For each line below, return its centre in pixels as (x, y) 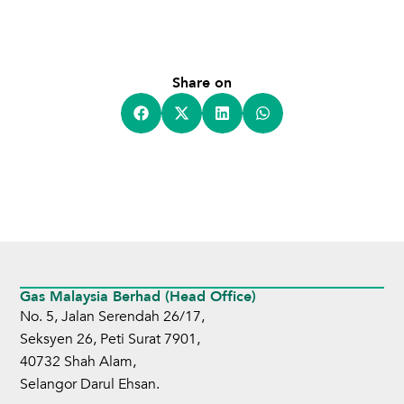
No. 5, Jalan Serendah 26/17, (113, 316)
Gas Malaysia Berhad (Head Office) (138, 296)
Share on (202, 83)
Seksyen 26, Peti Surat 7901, (110, 339)
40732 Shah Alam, (78, 361)
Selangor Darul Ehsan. (90, 384)
